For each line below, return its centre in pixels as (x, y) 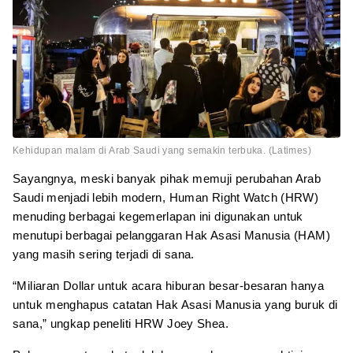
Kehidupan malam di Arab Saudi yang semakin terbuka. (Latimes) (162, 150)
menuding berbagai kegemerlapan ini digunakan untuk (158, 216)
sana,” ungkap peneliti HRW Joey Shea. (121, 323)
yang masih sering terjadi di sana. (104, 254)
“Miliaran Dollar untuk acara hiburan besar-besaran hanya (168, 285)
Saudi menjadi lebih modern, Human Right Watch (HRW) (166, 197)
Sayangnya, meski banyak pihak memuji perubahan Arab (167, 178)
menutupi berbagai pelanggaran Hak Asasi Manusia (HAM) (171, 235)
